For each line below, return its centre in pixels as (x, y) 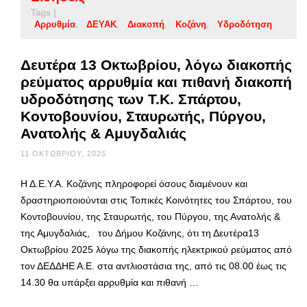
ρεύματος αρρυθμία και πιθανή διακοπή (156, 82)
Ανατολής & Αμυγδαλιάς (103, 134)
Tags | (44, 13)
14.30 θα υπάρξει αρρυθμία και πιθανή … (110, 283)
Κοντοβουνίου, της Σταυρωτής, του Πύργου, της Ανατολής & (150, 217)
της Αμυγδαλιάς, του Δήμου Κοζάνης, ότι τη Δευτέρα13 (140, 233)
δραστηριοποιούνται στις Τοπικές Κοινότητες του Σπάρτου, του (156, 200)
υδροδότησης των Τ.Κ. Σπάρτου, (131, 99)
